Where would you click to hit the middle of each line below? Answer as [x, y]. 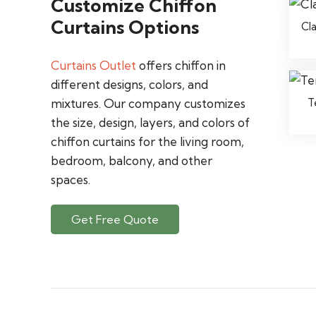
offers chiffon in [181, 66]
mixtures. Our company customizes [148, 104]
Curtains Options [125, 27]
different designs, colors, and [129, 85]
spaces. [71, 180]
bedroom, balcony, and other [132, 161]
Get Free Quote [115, 219]
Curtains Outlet [93, 66]
